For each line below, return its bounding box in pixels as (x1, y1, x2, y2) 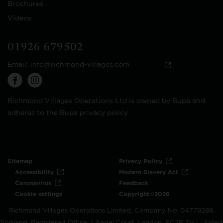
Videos (7, 15, 31, 21)
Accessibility (15, 169, 54, 175)
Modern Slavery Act (119, 169, 178, 175)
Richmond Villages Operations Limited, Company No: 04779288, (8, 208, 215, 214)
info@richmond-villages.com (30, 62, 129, 68)
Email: (7, 62, 30, 68)
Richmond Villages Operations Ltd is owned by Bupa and (7, 98, 205, 104)
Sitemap (7, 158, 32, 164)
